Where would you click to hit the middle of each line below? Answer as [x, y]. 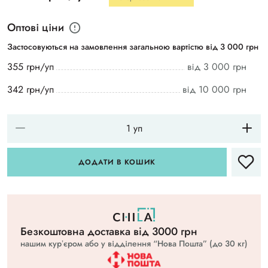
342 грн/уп [31, 89]
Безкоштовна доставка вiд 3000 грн [109, 232]
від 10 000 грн [214, 89]
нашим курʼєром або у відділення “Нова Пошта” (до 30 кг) [134, 244]
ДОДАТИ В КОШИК [117, 162]
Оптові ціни [36, 28]
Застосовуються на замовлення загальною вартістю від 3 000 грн [133, 47]
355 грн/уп [31, 67]
